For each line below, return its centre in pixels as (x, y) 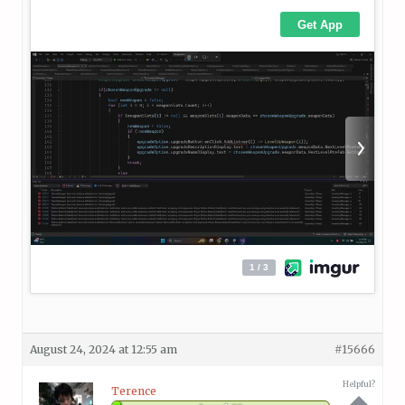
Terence (134, 391)
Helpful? (359, 384)
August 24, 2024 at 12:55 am (104, 350)
